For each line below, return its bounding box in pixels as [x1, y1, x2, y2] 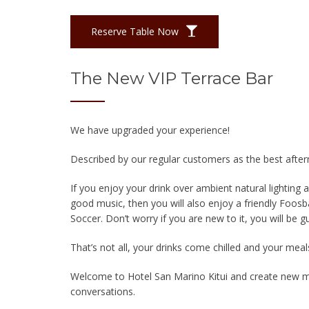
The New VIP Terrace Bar [70, 68, 273, 88]
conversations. [70, 284, 135, 298]
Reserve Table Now [91, 24, 181, 38]
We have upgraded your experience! [70, 123, 230, 137]
